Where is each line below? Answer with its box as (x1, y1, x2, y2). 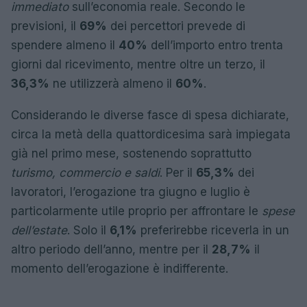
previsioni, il (11, 19, 79, 33)
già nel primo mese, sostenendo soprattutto (11, 147, 251, 160)
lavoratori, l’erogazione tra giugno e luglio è (11, 185, 250, 199)
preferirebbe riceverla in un (137, 223, 289, 237)
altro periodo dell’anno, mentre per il (11, 243, 212, 256)
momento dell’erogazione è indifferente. (11, 262, 228, 275)
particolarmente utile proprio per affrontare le (11, 204, 262, 218)
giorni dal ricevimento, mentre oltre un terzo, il (11, 58, 265, 71)
